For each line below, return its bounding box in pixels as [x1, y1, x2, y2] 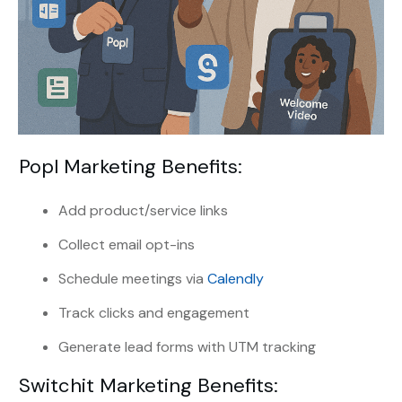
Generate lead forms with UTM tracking [58, 337, 316, 357]
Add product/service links [58, 201, 228, 221]
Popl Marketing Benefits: [19, 153, 242, 180]
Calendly [207, 269, 264, 289]
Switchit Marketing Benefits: [19, 372, 278, 399]
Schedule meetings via [58, 269, 207, 289]
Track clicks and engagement [58, 303, 249, 323]
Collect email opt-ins [58, 235, 195, 255]
